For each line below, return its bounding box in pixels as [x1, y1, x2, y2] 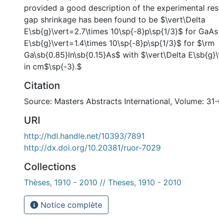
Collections [24, 160, 76, 173]
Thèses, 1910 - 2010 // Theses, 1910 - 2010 [24, 177, 181, 187]
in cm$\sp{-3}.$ [24, 61, 82, 71]
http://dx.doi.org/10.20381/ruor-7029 [24, 142, 161, 153]
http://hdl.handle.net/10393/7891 [24, 131, 145, 141]
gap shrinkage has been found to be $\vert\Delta [24, 14, 205, 24]
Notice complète [38, 199, 102, 210]
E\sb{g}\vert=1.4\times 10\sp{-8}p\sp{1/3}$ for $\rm [24, 38, 215, 48]
